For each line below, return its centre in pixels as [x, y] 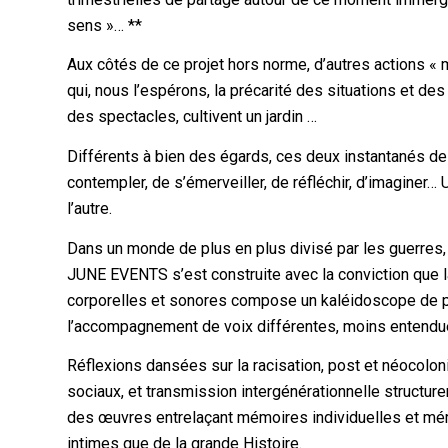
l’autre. [90, 208]
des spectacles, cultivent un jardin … [192, 117]
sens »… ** [105, 25]
